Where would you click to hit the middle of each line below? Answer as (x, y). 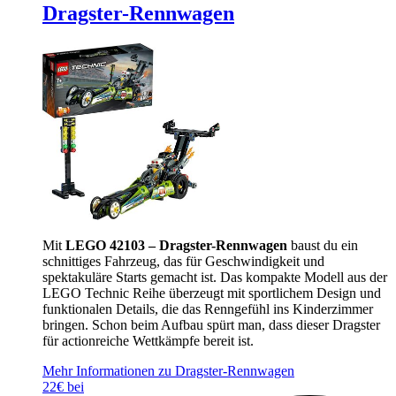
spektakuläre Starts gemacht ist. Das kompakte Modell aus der (215, 277)
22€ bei (63, 386)
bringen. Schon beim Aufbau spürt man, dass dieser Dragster (211, 324)
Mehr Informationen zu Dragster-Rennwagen (168, 370)
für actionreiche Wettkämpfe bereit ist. (148, 340)
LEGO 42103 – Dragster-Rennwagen (176, 245)
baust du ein (323, 245)
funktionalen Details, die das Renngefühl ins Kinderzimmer (208, 308)
